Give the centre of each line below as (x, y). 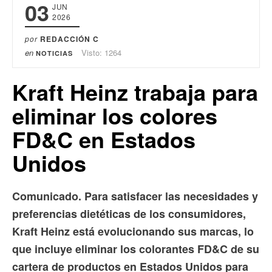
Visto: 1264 (101, 52)
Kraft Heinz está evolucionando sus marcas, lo (133, 231)
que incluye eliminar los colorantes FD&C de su (136, 249)
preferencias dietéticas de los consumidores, (129, 213)
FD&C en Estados (104, 139)
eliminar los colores (115, 115)
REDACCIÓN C (70, 39)
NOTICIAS (54, 53)
